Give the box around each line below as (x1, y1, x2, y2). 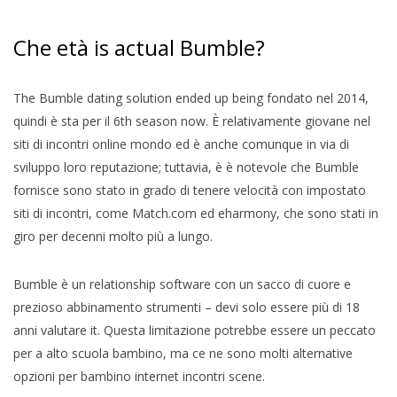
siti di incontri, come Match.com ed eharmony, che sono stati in (13, 204, 378, 222)
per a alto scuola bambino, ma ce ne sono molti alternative (13, 344, 353, 362)
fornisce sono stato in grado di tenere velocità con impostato (13, 181, 366, 198)
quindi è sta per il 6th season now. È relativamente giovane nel (13, 112, 370, 129)
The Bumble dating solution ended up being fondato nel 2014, (13, 89, 369, 106)
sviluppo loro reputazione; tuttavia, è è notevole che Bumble (13, 158, 359, 175)
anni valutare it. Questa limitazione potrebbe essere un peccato (13, 321, 376, 339)
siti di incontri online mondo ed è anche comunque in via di (13, 135, 349, 152)
